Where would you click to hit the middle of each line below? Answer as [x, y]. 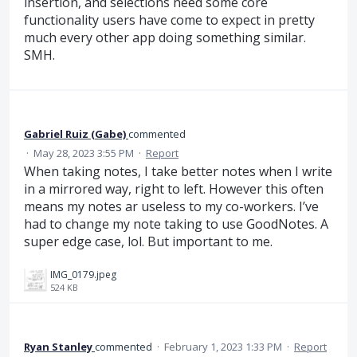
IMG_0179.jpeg [83, 274]
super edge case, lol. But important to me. [148, 242]
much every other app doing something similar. [165, 37]
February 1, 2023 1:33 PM [223, 346]
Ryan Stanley [58, 346]
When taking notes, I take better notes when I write [178, 172]
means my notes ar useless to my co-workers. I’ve [171, 207]
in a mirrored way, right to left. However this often [174, 189]
